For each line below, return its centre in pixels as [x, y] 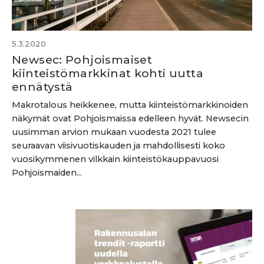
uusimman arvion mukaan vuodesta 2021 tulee [114, 132]
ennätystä [42, 87]
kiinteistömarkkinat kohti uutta [108, 73]
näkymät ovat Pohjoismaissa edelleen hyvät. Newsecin [130, 118]
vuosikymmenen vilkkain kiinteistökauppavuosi [115, 159]
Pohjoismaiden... [47, 173]
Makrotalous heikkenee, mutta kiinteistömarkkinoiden [130, 105]
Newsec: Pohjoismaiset [82, 60]
